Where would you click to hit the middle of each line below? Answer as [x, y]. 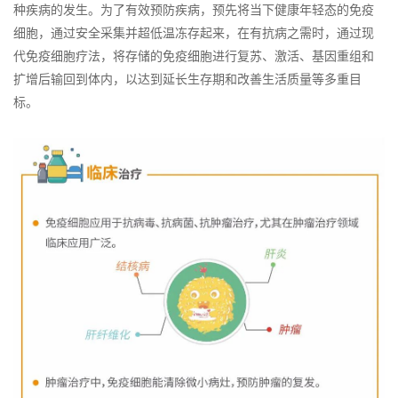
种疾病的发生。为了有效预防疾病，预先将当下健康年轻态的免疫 [194, 11]
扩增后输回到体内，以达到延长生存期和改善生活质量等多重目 [187, 80]
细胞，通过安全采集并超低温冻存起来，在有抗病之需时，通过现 [194, 34]
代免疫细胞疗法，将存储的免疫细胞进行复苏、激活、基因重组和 [194, 57]
